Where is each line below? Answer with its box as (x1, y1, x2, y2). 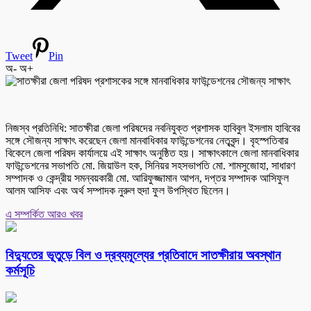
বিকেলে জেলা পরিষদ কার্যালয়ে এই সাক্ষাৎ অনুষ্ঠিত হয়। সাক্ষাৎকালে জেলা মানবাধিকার (6, 147, 299, 160)
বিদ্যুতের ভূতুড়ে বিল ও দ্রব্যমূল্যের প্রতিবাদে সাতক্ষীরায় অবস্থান (6, 247, 280, 262)
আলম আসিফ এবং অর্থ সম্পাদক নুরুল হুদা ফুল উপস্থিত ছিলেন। (6, 185, 230, 197)
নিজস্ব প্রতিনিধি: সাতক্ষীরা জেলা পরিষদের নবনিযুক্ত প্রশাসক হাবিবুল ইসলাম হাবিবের (6, 122, 300, 135)
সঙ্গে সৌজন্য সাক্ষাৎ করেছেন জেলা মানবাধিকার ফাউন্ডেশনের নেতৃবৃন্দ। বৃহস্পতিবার (6, 135, 288, 147)
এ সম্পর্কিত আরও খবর (6, 208, 83, 221)
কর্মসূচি (6, 262, 35, 278)
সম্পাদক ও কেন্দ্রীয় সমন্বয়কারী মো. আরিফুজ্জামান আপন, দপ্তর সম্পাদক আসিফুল (6, 172, 289, 185)
